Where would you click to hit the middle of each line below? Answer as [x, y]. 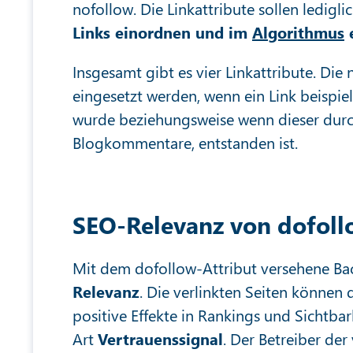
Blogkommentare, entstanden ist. [185, 142]
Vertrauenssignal [160, 338]
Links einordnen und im [162, 32]
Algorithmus [298, 32]
